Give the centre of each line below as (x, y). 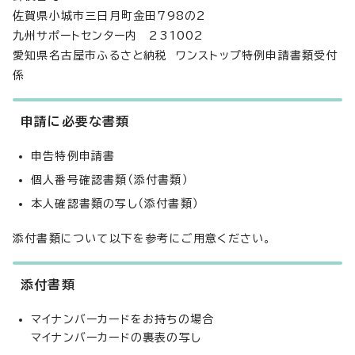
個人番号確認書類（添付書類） (110, 180)
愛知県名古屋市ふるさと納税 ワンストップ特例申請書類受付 (176, 55)
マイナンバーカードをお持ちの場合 (123, 319)
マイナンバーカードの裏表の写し (116, 338)
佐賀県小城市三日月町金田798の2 (110, 16)
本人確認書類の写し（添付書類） (115, 204)
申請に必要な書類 (75, 121)
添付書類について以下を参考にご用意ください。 (142, 239)
